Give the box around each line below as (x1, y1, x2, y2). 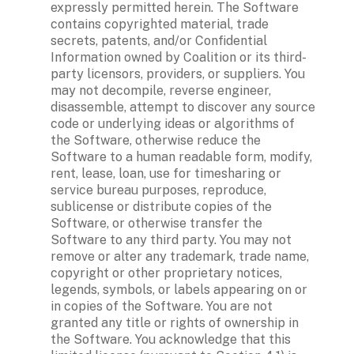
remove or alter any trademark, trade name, (51, 248, 309, 264)
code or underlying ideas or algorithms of (51, 115, 295, 131)
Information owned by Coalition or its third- (51, 49, 307, 65)
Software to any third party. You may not (51, 232, 292, 247)
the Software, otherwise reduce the (51, 132, 261, 148)
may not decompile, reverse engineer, (51, 82, 271, 98)
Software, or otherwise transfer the (51, 215, 262, 231)
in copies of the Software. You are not (51, 298, 273, 314)
